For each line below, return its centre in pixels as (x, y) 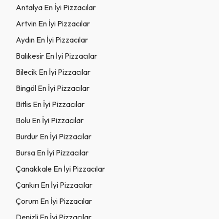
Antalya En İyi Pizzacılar (56, 7)
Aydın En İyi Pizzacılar (52, 39)
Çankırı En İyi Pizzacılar (54, 185)
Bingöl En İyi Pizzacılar (53, 88)
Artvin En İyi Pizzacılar (53, 23)
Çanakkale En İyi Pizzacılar (60, 168)
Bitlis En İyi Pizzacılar (50, 104)
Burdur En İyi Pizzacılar (54, 136)
